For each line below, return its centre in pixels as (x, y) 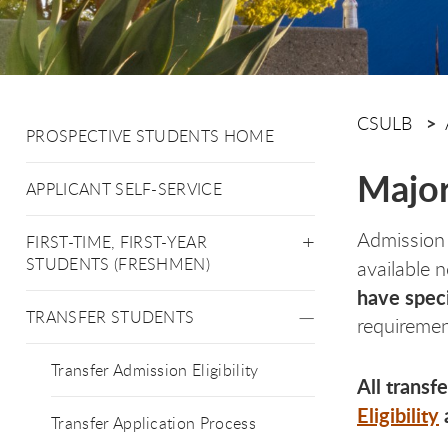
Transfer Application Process (153, 423)
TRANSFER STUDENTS (110, 317)
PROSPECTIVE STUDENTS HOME (150, 136)
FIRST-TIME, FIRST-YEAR (117, 242)
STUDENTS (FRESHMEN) (118, 264)
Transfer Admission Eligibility (155, 370)
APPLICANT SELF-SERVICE (124, 189)
